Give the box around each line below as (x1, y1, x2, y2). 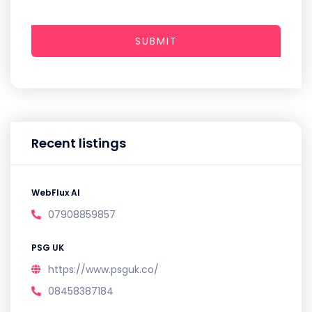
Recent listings (31, 134, 126, 152)
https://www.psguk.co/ (48, 263, 159, 276)
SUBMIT (134, 34, 178, 48)
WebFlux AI (31, 187, 80, 198)
